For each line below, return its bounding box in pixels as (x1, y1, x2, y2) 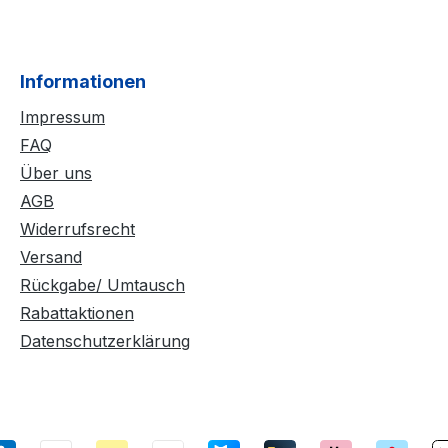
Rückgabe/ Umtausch (20, 274, 185, 295)
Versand (20, 246, 82, 267)
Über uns (20, 162, 92, 183)
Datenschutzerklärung (20, 330, 190, 351)
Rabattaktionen (20, 302, 134, 323)
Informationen (20, 70, 146, 92)
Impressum (20, 106, 105, 127)
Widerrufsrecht (20, 218, 135, 239)
